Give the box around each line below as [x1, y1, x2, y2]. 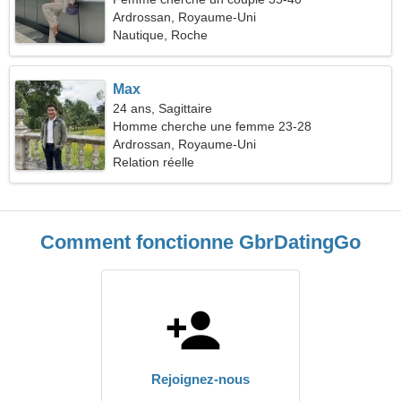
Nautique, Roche [113, 28, 209, 42]
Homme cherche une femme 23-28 [113, 119, 312, 133]
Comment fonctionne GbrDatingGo [40, 231, 361, 253]
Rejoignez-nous [151, 371, 250, 387]
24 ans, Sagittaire [113, 101, 213, 115]
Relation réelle [113, 155, 195, 169]
